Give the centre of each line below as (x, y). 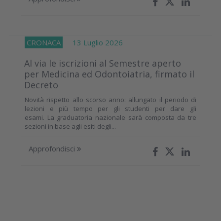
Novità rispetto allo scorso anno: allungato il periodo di (110, 99)
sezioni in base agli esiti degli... (70, 126)
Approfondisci (53, 148)
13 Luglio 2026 (93, 42)
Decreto (41, 85)
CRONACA (44, 42)
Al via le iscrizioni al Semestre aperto (103, 63)
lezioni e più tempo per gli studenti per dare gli (110, 108)
